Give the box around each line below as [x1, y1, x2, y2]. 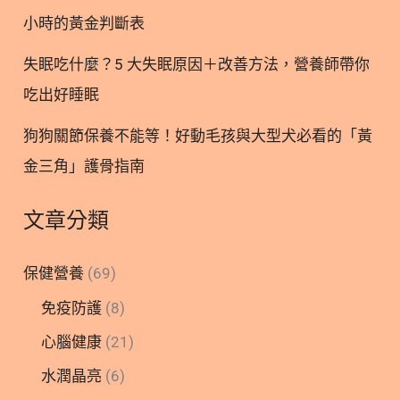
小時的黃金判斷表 [23, 14, 146, 33]
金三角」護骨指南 [23, 157, 146, 176]
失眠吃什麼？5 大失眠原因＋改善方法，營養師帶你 [23, 55, 371, 74]
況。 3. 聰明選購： [23, 6, 150, 25]
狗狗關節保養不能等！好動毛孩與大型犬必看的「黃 [23, 127, 373, 146]
